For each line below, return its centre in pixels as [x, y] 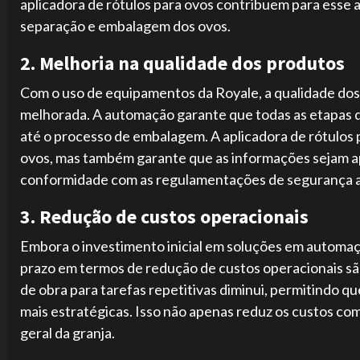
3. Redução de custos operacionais [164, 217]
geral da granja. [67, 333]
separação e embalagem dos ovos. [125, 26]
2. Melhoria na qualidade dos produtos [182, 63]
